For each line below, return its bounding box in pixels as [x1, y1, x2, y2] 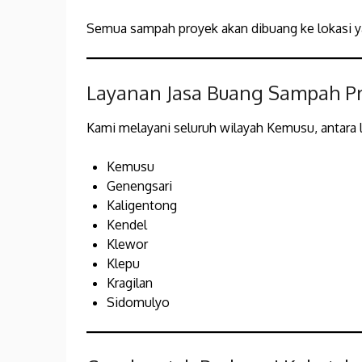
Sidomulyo [107, 294, 170, 311]
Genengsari [107, 178, 172, 195]
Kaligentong [107, 197, 177, 214]
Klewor [107, 236, 148, 253]
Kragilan [107, 275, 153, 292]
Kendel [107, 217, 147, 234]
